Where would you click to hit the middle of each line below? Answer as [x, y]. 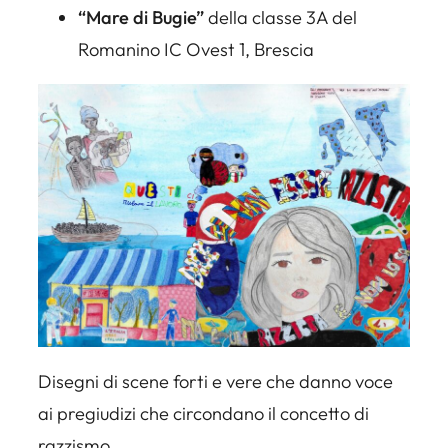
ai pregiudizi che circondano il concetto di [203, 413]
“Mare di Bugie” [141, 18]
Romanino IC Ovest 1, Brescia [196, 50]
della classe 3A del [280, 18]
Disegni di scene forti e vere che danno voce [215, 381]
